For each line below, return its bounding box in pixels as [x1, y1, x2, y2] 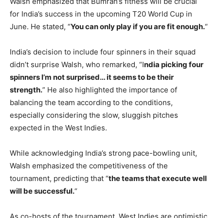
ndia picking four [144, 59, 203, 69]
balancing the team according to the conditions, [10, 97, 173, 107]
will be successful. [10, 186, 74, 196]
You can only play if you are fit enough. [71, 21, 205, 31]
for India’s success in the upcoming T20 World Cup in [10, 9, 192, 18]
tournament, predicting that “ [10, 173, 109, 183]
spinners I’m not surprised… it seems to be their [10, 72, 174, 82]
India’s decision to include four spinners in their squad [10, 47, 196, 56]
